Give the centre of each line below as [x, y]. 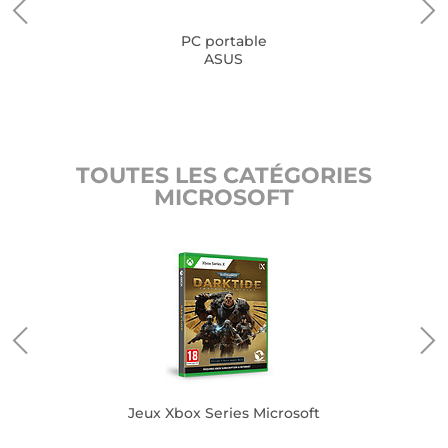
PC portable [223, 41]
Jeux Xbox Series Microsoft [223, 413]
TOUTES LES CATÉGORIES [224, 175]
